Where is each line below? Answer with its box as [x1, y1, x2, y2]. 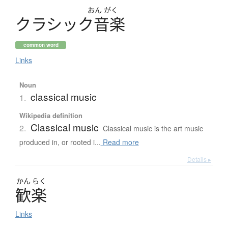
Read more [100, 136, 139, 147]
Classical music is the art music [102, 123, 203, 133]
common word [23, 41, 59, 48]
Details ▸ [187, 154, 211, 163]
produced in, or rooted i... [19, 136, 101, 147]
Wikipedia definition [19, 110, 82, 120]
